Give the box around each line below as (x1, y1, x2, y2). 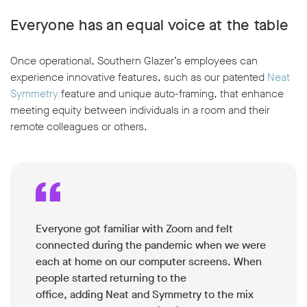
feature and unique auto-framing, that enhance (58, 86, 284, 101)
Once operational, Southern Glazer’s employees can (10, 53, 258, 69)
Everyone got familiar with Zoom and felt (36, 221, 233, 236)
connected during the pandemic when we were (36, 238, 266, 253)
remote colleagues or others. (10, 119, 147, 134)
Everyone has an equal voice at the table (10, 15, 288, 36)
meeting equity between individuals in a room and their (10, 103, 270, 118)
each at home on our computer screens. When (36, 254, 262, 269)
